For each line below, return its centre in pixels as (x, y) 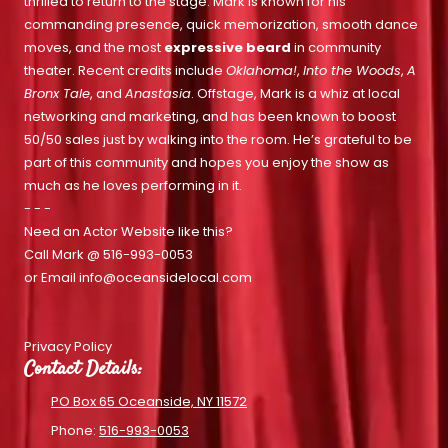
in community (336, 48)
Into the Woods (352, 71)
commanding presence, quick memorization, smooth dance (221, 25)
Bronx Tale (57, 94)
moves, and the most (94, 48)
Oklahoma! (261, 71)
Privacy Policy (68, 347)
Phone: (75, 431)
